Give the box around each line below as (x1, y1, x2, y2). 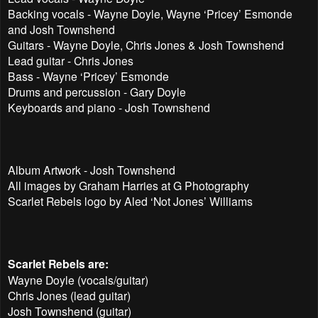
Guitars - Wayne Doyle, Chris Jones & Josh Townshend (8, 36, 284, 53)
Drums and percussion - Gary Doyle (8, 83, 186, 99)
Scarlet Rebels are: (8, 255, 109, 272)
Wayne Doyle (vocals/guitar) (8, 271, 148, 287)
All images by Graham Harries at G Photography (8, 177, 249, 193)
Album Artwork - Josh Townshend (8, 161, 175, 177)
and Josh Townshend (8, 21, 115, 37)
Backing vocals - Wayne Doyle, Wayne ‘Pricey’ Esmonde (8, 5, 292, 21)
